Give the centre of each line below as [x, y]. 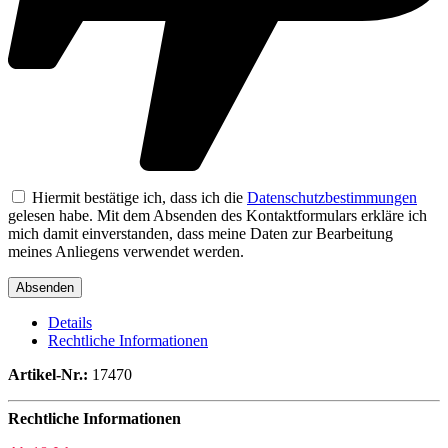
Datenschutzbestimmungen [332, 197]
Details [70, 322]
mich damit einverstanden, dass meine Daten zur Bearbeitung [200, 233]
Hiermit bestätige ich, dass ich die [137, 197]
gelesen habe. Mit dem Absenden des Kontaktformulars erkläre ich [217, 215]
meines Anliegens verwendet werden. [126, 251]
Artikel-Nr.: [48, 374]
